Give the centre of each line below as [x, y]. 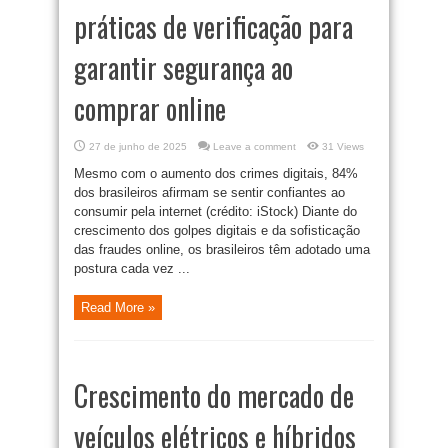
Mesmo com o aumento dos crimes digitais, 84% [216, 174]
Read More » [118, 308]
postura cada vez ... [132, 269]
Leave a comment [254, 147]
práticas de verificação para [213, 27]
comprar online [150, 109]
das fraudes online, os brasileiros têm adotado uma [222, 250]
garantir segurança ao [183, 68]
